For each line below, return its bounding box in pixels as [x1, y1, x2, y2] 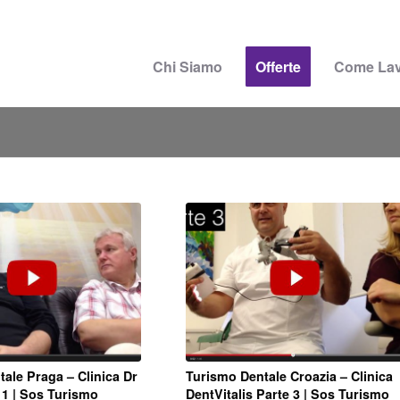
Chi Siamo [153, 56, 223, 77]
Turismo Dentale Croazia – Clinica [185, 366, 393, 385]
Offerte [255, 56, 302, 77]
